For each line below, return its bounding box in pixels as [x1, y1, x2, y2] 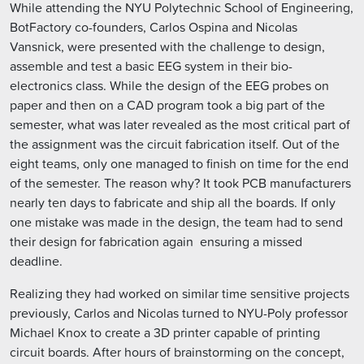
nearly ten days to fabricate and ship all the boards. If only [10, 193, 336, 212]
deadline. [10, 252, 63, 271]
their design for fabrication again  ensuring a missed [10, 232, 302, 251]
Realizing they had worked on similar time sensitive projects [10, 284, 349, 303]
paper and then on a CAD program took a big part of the [10, 96, 325, 115]
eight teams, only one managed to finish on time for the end [10, 154, 349, 173]
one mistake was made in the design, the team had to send [10, 213, 343, 232]
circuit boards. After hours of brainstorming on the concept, [10, 343, 344, 362]
